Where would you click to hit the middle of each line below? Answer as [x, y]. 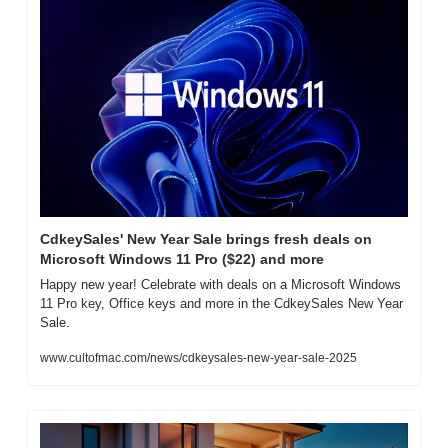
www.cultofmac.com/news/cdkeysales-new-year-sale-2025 [198, 358]
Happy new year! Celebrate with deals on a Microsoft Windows [220, 285]
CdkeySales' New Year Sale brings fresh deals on [206, 239]
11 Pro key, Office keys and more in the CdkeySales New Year [221, 304]
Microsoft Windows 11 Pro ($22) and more [182, 259]
